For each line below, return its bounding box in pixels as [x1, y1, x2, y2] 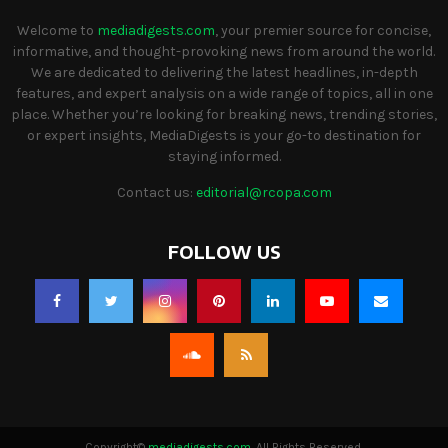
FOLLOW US [167, 240, 281, 264]
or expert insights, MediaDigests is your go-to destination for [27, 127, 421, 145]
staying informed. [167, 148, 281, 166]
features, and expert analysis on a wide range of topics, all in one [15, 85, 433, 103]
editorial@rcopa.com [195, 184, 332, 202]
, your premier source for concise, [215, 22, 431, 40]
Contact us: [116, 184, 196, 202]
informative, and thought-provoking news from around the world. [13, 43, 435, 61]
